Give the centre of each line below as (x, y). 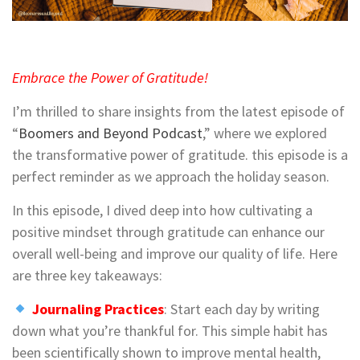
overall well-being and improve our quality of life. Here (175, 254)
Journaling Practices (98, 309)
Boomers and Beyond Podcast (110, 133)
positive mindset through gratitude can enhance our (168, 232)
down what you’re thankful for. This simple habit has (170, 331)
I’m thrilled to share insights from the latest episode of (178, 112)
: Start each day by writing (241, 309)
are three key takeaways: (87, 276)
